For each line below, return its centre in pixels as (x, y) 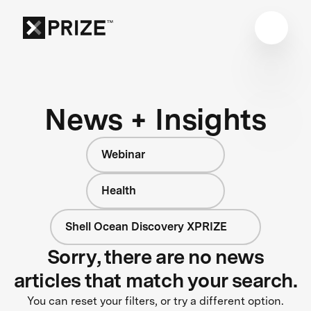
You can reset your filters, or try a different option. (155, 301)
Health (119, 190)
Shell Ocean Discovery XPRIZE (146, 226)
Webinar (123, 154)
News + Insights (155, 119)
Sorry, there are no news (155, 257)
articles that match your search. (155, 280)
